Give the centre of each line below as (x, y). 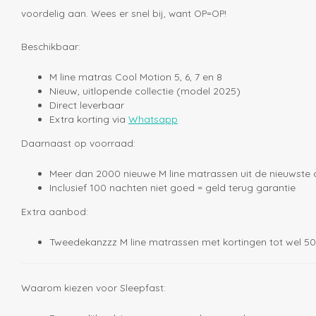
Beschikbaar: (51, 47)
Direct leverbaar (87, 105)
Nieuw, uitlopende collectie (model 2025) (145, 91)
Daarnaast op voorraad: (78, 143)
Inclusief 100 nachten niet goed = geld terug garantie (172, 188)
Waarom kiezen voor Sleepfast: (93, 288)
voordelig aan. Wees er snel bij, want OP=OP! (124, 13)
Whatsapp (153, 120)
